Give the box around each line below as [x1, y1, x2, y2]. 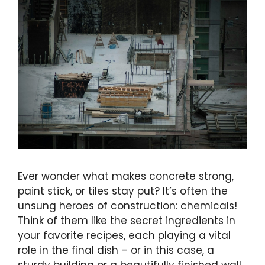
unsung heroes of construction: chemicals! [18, 199, 237, 214]
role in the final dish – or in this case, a [18, 243, 214, 258]
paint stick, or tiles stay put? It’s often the [18, 184, 228, 199]
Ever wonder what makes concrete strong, [18, 169, 234, 184]
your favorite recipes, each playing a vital [18, 228, 231, 243]
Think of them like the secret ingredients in [18, 214, 235, 228]
